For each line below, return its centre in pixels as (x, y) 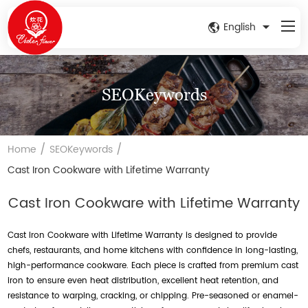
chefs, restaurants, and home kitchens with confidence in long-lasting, (153, 250)
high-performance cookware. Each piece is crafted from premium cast (153, 265)
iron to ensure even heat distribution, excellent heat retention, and (143, 280)
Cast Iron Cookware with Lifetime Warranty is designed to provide (143, 235)
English (239, 27)
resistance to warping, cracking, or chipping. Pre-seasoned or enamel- (153, 296)
